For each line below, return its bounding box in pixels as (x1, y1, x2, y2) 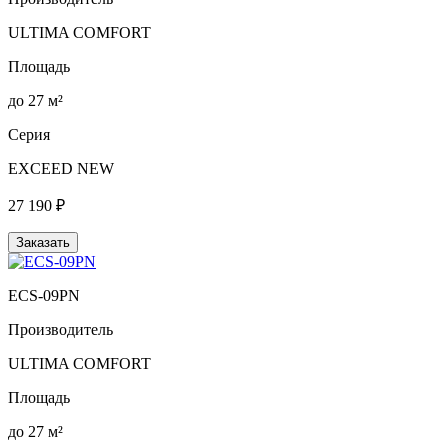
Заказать (16, 234, 70, 250)
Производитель (8, 320, 113, 338)
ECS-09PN (8, 286, 80, 304)
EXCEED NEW (8, 159, 114, 177)
